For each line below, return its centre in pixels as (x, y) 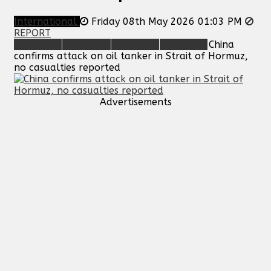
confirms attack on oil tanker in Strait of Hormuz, (131, 56)
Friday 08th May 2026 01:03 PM (167, 21)
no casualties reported (67, 67)
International (47, 21)
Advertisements (135, 102)
